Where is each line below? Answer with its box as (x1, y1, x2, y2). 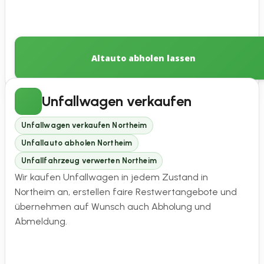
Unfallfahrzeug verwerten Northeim (21, 156, 157, 166)
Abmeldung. (15, 215, 67, 227)
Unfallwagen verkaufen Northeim (21, 121, 147, 130)
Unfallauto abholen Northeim (21, 138, 133, 148)
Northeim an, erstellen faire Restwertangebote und (15, 186, 237, 197)
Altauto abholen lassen (91, 52, 196, 64)
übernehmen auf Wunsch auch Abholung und (15, 200, 211, 212)
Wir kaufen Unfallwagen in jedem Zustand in (15, 171, 208, 183)
